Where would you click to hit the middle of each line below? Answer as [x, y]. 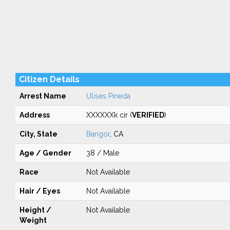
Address [34, 115]
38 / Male [102, 153]
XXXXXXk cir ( [109, 115]
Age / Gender [45, 153]
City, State [38, 134]
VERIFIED [148, 115]
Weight [33, 220]
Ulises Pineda [108, 96]
